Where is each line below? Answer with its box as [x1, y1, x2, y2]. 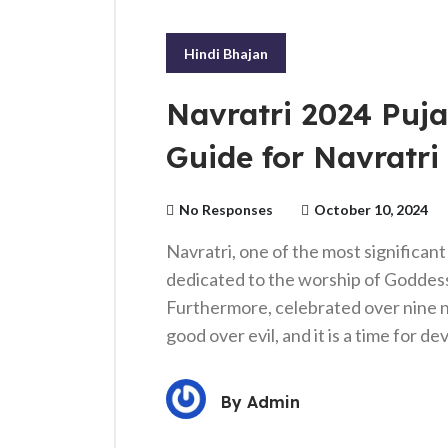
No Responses [179, 201, 273, 218]
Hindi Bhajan [184, 45, 268, 62]
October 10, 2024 [314, 201, 428, 218]
